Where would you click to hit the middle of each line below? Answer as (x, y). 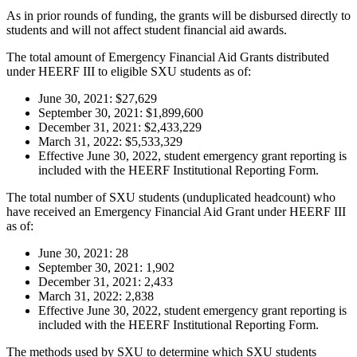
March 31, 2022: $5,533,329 (110, 142)
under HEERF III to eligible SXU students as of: (129, 72)
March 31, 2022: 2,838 (96, 296)
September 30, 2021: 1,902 (106, 268)
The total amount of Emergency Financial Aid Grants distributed (168, 57)
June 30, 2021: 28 (83, 253)
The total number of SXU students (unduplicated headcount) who (171, 198)
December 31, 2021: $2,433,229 (120, 127)
